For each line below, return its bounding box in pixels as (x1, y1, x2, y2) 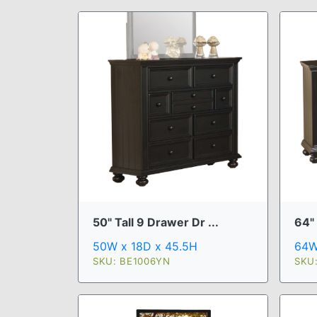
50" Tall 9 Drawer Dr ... (93, 214, 219, 229)
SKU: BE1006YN (93, 255, 171, 267)
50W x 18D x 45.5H (93, 238, 197, 253)
